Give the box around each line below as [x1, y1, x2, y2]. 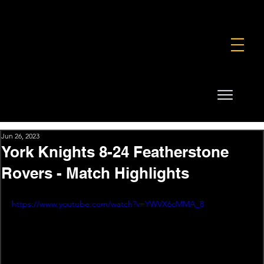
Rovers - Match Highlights [1, 163, 189, 182]
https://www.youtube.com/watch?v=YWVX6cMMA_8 [12, 198, 204, 209]
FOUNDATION [68, 5, 129, 17]
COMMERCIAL [128, 5, 192, 17]
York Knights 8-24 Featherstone [1, 142, 229, 161]
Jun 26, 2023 [1, 131, 39, 140]
